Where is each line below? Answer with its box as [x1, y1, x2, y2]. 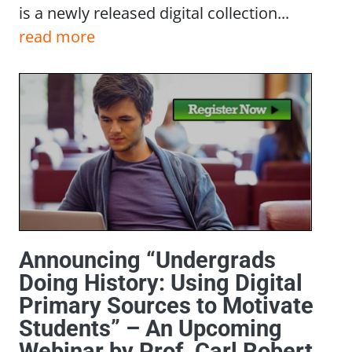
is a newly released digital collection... [19, 2, 289, 24]
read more [19, 25, 95, 48]
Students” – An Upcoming [19, 314, 282, 342]
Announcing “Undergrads [19, 246, 276, 273]
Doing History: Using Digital [19, 269, 302, 296]
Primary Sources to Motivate [19, 291, 313, 319]
